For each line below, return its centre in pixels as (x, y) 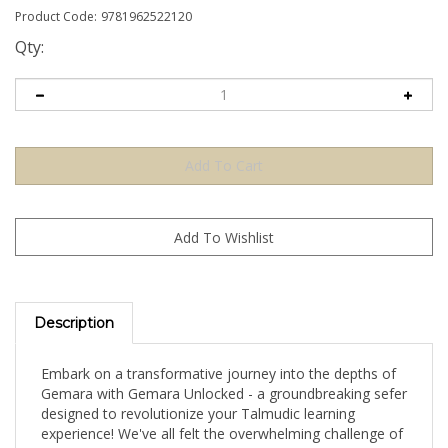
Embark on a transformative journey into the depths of (218, 356)
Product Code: (56, 16)
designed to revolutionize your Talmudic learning (198, 396)
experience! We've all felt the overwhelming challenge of (222, 416)
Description (74, 306)
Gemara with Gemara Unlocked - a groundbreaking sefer (224, 376)
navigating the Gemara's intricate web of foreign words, (221, 436)
